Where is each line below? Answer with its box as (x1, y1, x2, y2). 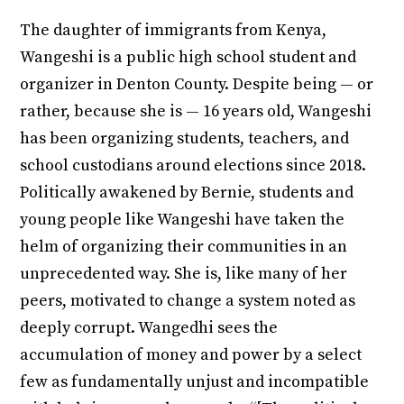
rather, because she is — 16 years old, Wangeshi (20, 100, 372, 122)
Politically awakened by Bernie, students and (20, 181, 354, 203)
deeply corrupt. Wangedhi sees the (20, 317, 279, 338)
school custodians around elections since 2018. (20, 154, 367, 176)
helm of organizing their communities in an (20, 235, 348, 257)
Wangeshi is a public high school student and (20, 46, 357, 68)
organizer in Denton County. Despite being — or (20, 73, 374, 95)
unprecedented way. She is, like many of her (20, 262, 348, 284)
